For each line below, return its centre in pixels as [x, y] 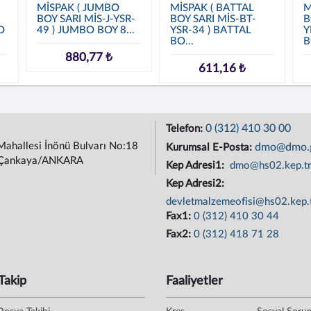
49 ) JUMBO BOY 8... [86, 30]
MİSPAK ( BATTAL [212, 8]
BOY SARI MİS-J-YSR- [86, 19]
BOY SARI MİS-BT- [213, 19]
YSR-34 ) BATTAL [210, 30]
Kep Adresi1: [196, 166]
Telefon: [186, 129]
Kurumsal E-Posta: [210, 148]
